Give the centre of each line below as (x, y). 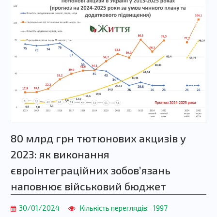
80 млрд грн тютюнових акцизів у (98, 138)
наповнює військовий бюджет (88, 186)
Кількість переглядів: (114, 208)
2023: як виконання (60, 154)
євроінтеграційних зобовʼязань (90, 170)
